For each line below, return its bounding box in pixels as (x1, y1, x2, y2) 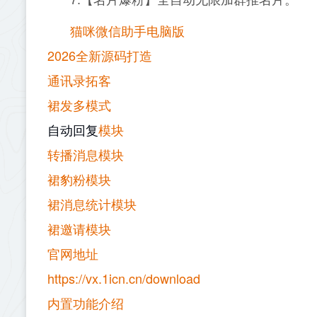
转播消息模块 (47, 145, 124, 163)
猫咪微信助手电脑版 (70, 21, 185, 40)
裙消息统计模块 (47, 195, 137, 213)
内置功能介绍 (47, 294, 124, 312)
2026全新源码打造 (47, 46, 152, 64)
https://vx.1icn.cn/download (47, 269, 200, 287)
